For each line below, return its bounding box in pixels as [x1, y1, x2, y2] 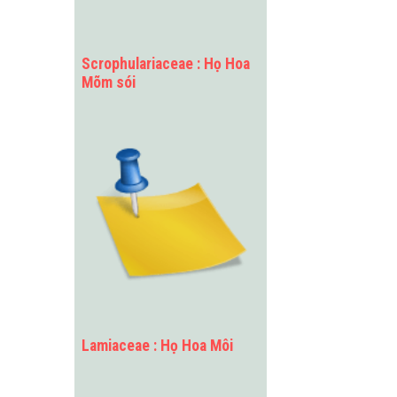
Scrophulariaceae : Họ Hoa [81, 54, 250, 73]
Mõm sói [81, 73, 136, 91]
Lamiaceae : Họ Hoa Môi [81, 336, 233, 354]
